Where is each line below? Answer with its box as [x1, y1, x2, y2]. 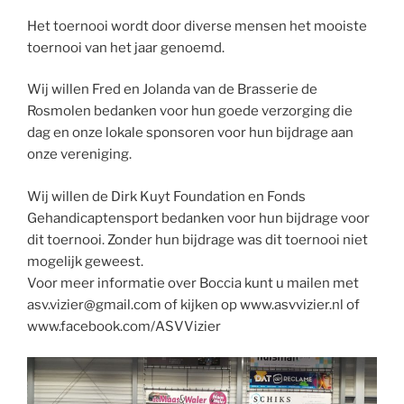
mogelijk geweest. [27, 252, 143, 270]
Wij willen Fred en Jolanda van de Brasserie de [27, 81, 317, 98]
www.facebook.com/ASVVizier [27, 317, 221, 335]
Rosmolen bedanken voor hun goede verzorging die [27, 103, 353, 120]
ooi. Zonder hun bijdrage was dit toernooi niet [82, 231, 368, 248]
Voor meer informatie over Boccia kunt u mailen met [27, 274, 359, 291]
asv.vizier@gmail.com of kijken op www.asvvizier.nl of [27, 296, 360, 313]
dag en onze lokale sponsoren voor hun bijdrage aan [27, 124, 353, 142]
